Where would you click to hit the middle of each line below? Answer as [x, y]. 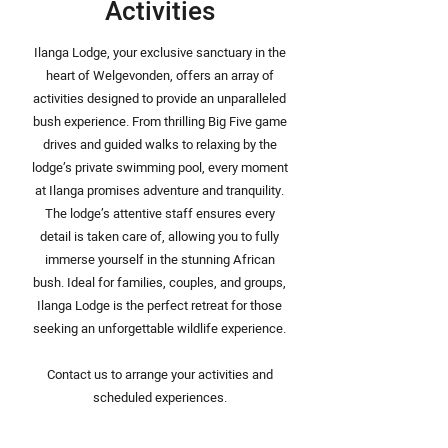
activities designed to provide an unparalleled [159, 98]
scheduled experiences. [159, 397]
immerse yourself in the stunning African [159, 259]
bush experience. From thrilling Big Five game [159, 121]
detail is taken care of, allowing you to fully [159, 236]
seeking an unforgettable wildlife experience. [159, 328]
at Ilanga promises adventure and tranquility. [159, 190]
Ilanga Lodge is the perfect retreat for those [159, 305]
